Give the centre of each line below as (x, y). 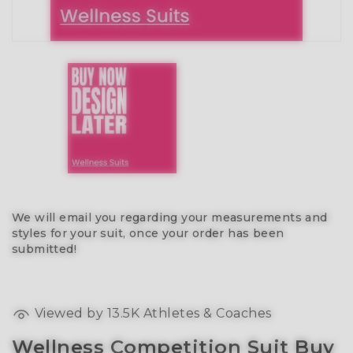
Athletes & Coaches (206, 313)
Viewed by (69, 313)
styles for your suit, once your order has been (148, 233)
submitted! (45, 249)
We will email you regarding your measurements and (170, 217)
